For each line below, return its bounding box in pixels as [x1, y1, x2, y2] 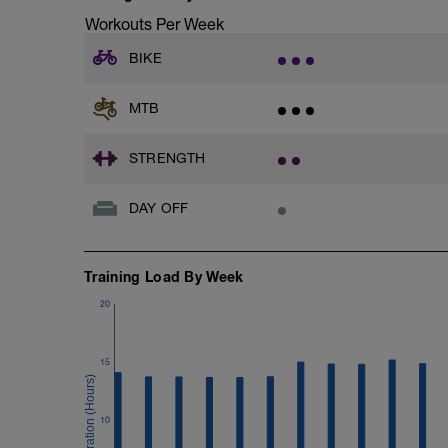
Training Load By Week [84, 268, 244, 285]
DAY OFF [129, 199, 189, 216]
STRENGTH [129, 149, 206, 166]
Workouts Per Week [85, 15, 224, 33]
